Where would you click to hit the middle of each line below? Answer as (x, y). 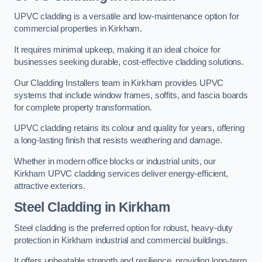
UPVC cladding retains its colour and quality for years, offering (129, 128)
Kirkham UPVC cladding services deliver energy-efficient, (121, 173)
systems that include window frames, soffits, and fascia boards (131, 95)
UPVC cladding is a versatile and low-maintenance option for (127, 17)
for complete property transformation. (83, 107)
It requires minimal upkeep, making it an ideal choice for (117, 49)
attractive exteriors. (50, 186)
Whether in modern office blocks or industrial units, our (115, 161)
